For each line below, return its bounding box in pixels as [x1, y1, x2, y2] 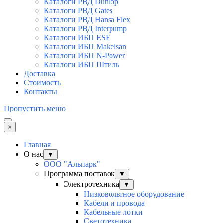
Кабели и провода [84, 198, 145, 207]
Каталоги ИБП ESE [44, 33, 111, 42]
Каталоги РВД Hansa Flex [44, 15, 130, 24]
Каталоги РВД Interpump [44, 24, 127, 33]
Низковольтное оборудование [84, 189, 184, 198]
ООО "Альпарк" [44, 159, 100, 168]
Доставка [24, 69, 55, 78]
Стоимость [24, 78, 61, 87]
